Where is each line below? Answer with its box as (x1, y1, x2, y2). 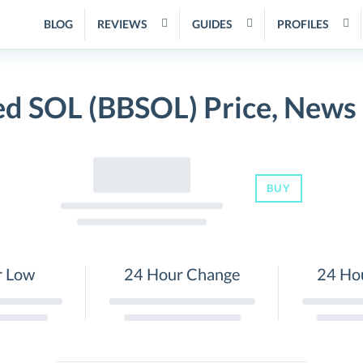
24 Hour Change (124, 264, 240, 284)
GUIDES (192, 17, 233, 31)
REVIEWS (97, 17, 147, 31)
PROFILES (277, 17, 329, 31)
